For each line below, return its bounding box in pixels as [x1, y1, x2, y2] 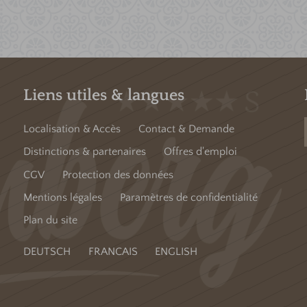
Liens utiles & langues [23, 86, 184, 104]
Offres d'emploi [163, 145, 237, 158]
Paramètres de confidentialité [119, 191, 258, 204]
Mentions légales [23, 191, 102, 204]
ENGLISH [155, 245, 198, 258]
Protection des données [62, 168, 173, 181]
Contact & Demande [138, 122, 234, 135]
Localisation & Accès [23, 122, 121, 135]
